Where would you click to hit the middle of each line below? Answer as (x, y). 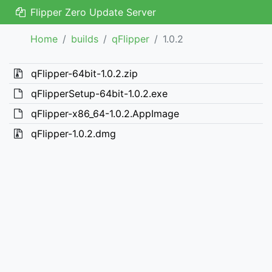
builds (85, 39)
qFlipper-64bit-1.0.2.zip (84, 73)
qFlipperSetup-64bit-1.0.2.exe (99, 93)
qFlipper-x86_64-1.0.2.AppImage (105, 114)
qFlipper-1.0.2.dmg (73, 134)
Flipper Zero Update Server (91, 12)
